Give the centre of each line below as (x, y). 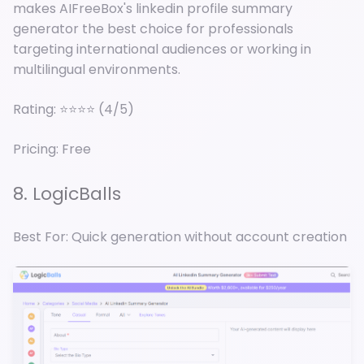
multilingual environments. (97, 69)
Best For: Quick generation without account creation (180, 237)
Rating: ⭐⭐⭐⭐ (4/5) (74, 109)
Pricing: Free (52, 149)
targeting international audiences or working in (162, 49)
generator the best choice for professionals (153, 28)
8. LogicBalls (67, 194)
